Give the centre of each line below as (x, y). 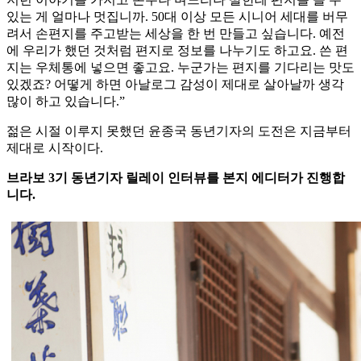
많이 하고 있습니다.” (66, 102)
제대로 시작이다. (55, 148)
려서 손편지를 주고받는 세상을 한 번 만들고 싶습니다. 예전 (176, 34)
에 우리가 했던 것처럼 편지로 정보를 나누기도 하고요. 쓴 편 (177, 51)
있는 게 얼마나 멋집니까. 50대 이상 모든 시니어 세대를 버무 (177, 17)
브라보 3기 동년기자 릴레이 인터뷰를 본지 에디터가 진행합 (176, 178)
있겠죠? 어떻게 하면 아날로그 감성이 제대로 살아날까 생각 (175, 85)
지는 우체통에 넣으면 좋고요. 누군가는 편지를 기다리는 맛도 (180, 68)
